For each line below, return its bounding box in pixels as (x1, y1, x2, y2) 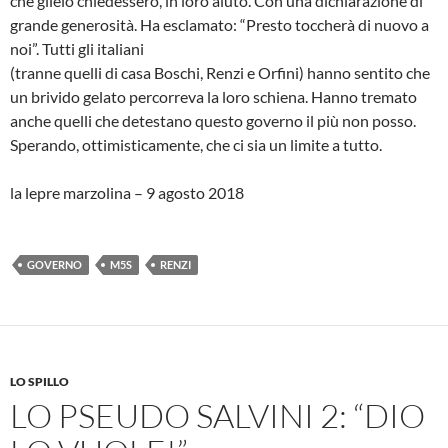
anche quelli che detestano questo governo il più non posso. (10, 110, 416, 130)
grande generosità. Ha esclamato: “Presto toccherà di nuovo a (10, 14, 429, 34)
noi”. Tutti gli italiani (10, 38, 144, 58)
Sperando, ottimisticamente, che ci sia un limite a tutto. (10, 134, 382, 154)
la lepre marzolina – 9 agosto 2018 (10, 182, 244, 202)
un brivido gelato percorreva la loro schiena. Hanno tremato (10, 86, 417, 106)
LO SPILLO (10, 373, 69, 389)
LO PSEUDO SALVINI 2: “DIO (10, 394, 425, 436)
